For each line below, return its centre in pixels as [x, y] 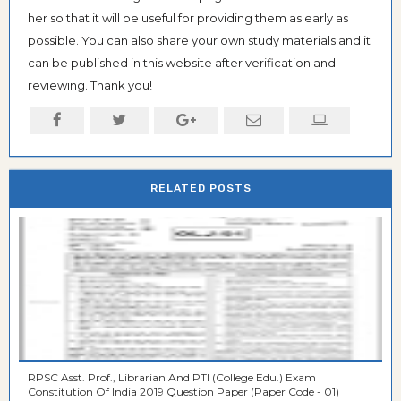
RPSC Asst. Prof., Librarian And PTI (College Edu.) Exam [172, 377]
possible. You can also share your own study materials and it [199, 40]
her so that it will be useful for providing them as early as [188, 17]
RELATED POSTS [200, 188]
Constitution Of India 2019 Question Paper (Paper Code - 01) [183, 391]
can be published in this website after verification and [182, 62]
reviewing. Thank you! [90, 85]
